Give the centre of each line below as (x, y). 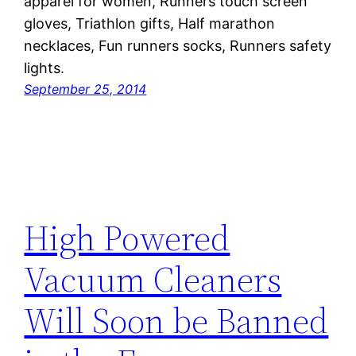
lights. (44, 68)
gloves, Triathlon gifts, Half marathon (150, 24)
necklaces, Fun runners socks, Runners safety (178, 46)
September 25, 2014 (85, 89)
